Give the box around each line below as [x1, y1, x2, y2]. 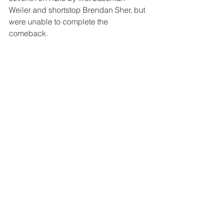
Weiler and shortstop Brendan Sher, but [9, 5, 147, 15]
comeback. [9, 28, 48, 39]
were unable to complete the [9, 17, 110, 27]
